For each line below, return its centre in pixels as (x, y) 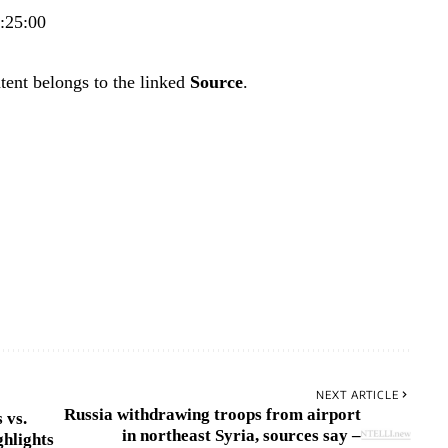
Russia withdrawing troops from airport (212, 414)
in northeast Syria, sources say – (241, 435)
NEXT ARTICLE (357, 394)
